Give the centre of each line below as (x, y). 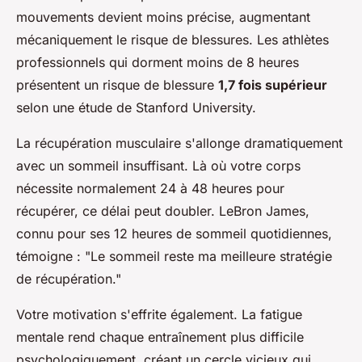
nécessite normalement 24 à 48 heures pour (150, 189)
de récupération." (69, 279)
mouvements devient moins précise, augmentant (163, 17)
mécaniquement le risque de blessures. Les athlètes (173, 40)
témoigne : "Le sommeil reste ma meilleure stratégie (174, 257)
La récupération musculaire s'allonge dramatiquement (179, 143)
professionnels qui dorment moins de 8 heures (158, 63)
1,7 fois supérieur (273, 85)
